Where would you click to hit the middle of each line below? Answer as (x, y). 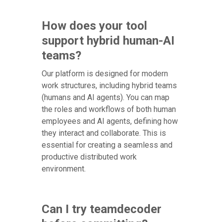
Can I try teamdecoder (102, 209)
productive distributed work (89, 157)
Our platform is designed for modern (105, 73)
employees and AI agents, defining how (110, 121)
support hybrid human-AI (108, 40)
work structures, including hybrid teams (109, 85)
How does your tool (94, 26)
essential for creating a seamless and (107, 145)
